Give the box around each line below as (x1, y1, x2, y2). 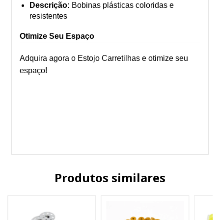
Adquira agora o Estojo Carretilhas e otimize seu (20, 54, 188, 63)
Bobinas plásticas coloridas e (70, 1, 174, 10)
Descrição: (29, 1, 70, 10)
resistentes (29, 12, 67, 21)
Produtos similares (55, 169, 165, 186)
